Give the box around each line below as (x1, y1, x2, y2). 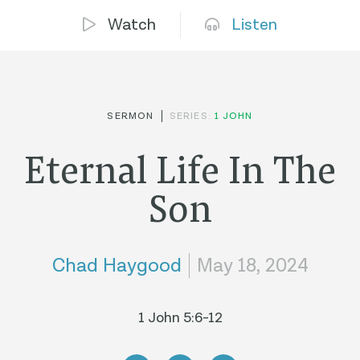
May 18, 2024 (196, 253, 309, 279)
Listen (231, 14, 277, 36)
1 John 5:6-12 (137, 309, 223, 328)
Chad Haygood (51, 253, 182, 279)
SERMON (107, 110, 154, 123)
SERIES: (169, 110, 215, 123)
